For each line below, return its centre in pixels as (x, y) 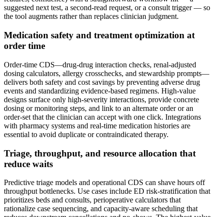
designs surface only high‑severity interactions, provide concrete (101, 99)
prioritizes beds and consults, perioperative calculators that (92, 200)
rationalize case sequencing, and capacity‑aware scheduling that (101, 209)
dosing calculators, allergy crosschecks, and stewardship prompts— (107, 73)
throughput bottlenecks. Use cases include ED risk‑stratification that (107, 191)
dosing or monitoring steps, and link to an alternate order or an (99, 108)
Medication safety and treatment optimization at (99, 35)
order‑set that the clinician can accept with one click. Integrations (102, 117)
